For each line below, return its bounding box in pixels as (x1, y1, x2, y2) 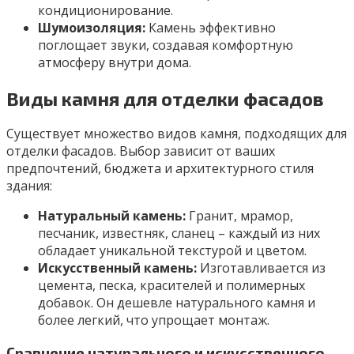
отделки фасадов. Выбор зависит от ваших (6, 142, 275, 160)
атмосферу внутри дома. (38, 53, 191, 71)
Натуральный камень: (38, 207, 186, 225)
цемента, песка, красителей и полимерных (38, 277, 305, 295)
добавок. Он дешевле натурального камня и (38, 294, 315, 312)
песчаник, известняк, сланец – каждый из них (38, 224, 320, 243)
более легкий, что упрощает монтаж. (38, 311, 269, 330)
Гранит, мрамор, (186, 207, 293, 225)
